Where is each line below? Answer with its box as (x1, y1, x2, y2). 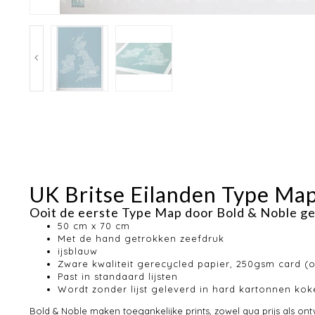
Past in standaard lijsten (58, 270, 178, 282)
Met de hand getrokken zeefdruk (58, 232, 224, 244)
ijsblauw (58, 245, 98, 257)
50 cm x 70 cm (58, 219, 130, 231)
